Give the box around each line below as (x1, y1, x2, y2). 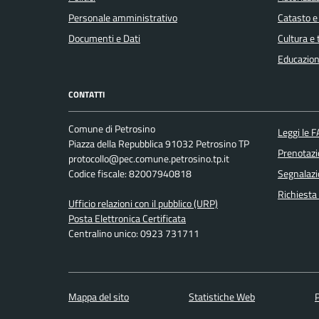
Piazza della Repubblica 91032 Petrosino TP (68, 136, 249, 152)
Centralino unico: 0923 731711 (68, 226, 199, 242)
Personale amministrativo (68, 9, 177, 26)
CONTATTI (68, 87, 105, 101)
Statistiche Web (189, 289, 255, 305)
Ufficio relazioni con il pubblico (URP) (68, 196, 218, 212)
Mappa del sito (68, 289, 129, 305)
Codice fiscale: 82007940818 (68, 166, 192, 182)
